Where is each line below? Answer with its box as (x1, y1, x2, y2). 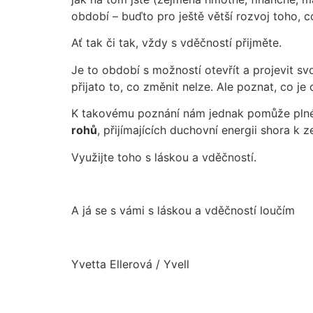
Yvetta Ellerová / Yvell (71, 257, 189, 272)
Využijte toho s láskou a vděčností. (71, 150, 256, 164)
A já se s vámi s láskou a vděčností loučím (71, 203, 295, 218)
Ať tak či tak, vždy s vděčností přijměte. (71, 36, 282, 50)
